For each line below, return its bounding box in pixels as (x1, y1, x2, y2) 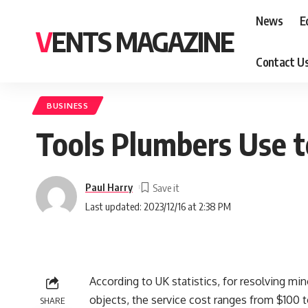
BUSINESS (47, 100, 89, 111)
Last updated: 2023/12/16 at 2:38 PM (85, 199, 231, 212)
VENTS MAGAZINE (52, 24, 234, 58)
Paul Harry (85, 180, 133, 193)
